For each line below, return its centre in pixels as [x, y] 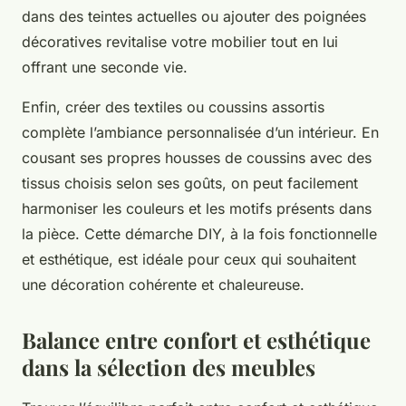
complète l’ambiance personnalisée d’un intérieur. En [200, 133]
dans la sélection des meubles [169, 367]
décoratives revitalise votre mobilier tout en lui [180, 42]
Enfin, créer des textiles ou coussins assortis [173, 107]
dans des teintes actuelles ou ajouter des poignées [194, 17]
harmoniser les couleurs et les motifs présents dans [197, 209]
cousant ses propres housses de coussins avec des [197, 158]
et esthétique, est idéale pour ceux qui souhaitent [189, 260]
